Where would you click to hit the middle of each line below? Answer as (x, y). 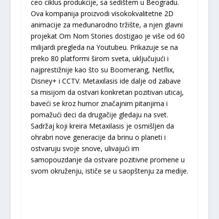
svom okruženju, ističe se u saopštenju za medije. (109, 171)
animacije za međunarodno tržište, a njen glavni (107, 25)
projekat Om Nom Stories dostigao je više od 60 (108, 36)
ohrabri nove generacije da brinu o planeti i (98, 137)
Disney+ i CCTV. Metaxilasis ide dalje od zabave (106, 81)
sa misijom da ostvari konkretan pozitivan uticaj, (107, 92)
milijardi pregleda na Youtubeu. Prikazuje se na (104, 47)
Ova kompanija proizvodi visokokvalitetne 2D (102, 14)
